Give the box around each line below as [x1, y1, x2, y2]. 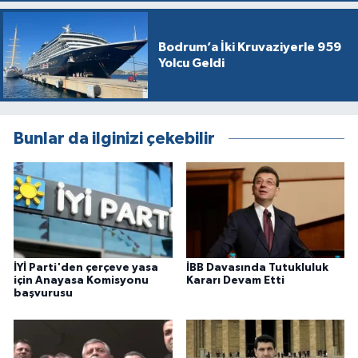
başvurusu [14, 287, 73, 299]
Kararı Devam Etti [185, 274, 284, 286]
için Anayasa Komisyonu [14, 274, 149, 286]
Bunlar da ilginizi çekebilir [14, 130, 215, 148]
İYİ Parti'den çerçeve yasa [14, 261, 158, 273]
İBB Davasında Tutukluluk [185, 261, 328, 273]
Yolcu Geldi [157, 57, 225, 70]
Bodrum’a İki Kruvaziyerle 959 [157, 41, 341, 54]
